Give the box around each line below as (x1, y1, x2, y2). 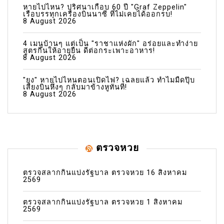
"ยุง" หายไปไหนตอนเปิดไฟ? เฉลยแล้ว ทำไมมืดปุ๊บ (23, 75, 195, 84)
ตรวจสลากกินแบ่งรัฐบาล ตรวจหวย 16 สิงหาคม (23, 168, 187, 177)
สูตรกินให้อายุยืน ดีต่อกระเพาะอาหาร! (23, 46, 155, 55)
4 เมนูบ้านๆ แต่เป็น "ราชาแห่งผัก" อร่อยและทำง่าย (23, 39, 198, 48)
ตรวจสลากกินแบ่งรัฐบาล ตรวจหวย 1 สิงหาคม (23, 197, 182, 206)
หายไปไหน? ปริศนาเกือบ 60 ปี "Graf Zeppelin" (23, 2, 187, 11)
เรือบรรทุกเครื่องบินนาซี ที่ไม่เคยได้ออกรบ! (23, 9, 172, 18)
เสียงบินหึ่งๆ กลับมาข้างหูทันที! (23, 82, 127, 91)
